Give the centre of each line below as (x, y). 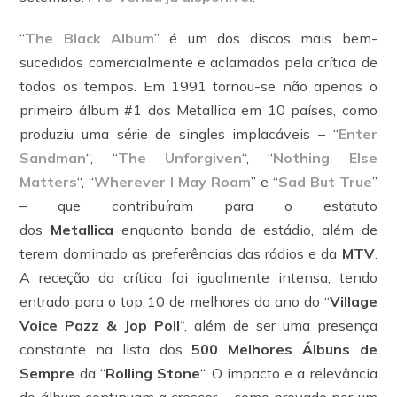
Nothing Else (325, 158)
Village (353, 301)
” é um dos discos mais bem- (265, 38)
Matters (49, 182)
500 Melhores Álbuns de (284, 349)
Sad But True (325, 182)
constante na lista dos (106, 349)
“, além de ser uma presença (279, 325)
